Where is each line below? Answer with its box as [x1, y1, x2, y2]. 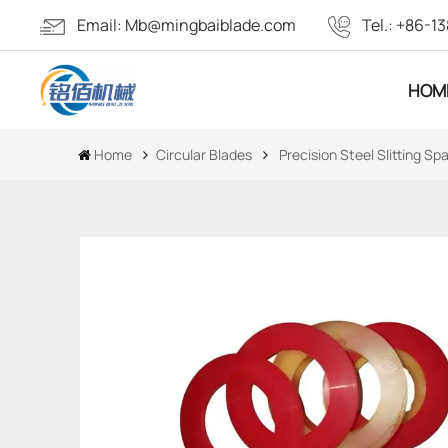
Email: [77, 14, 126, 36]
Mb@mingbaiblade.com [125, 14, 297, 36]
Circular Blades [156, 145, 253, 165]
